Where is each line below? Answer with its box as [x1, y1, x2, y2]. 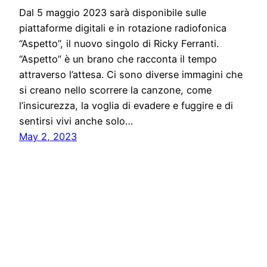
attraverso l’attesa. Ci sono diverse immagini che [19, 69, 243, 81]
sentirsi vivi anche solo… [19, 115, 133, 128]
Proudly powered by [104, 244, 198, 257]
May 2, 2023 [19, 131, 77, 143]
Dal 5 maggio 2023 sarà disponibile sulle [19, 7, 206, 19]
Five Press [19, 244, 67, 257]
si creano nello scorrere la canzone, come [19, 84, 212, 97]
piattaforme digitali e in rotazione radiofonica [19, 22, 226, 35]
